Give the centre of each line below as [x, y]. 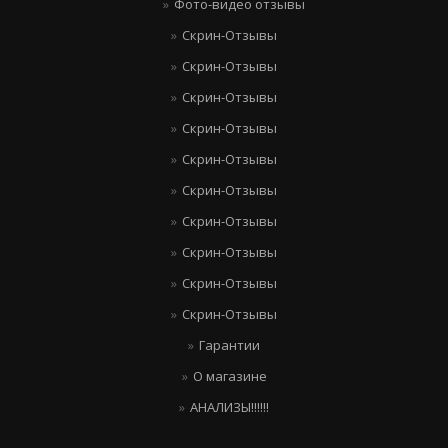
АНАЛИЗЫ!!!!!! [229, 406]
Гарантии [229, 344]
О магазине [229, 375]
